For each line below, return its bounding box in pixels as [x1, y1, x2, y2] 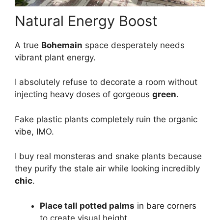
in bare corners [135, 200, 196, 211]
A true [15, 40, 41, 50]
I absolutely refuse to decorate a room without [15, 77, 197, 87]
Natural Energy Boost [15, 12, 158, 29]
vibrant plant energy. [15, 52, 96, 62]
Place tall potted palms [40, 200, 135, 211]
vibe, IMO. [15, 126, 54, 137]
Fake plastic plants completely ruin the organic [15, 114, 197, 124]
